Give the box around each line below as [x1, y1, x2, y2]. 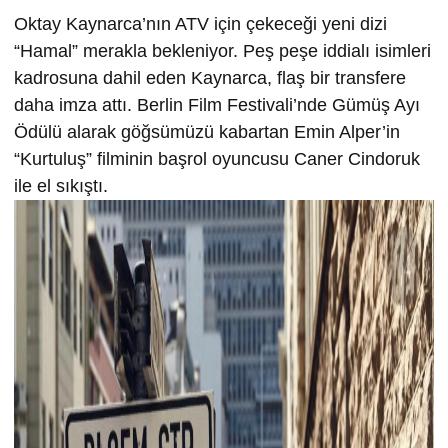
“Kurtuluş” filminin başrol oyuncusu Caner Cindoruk [14, 148, 420, 169]
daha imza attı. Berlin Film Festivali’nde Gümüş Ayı [14, 94, 420, 115]
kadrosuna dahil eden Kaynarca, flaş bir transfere [14, 67, 406, 88]
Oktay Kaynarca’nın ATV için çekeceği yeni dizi [14, 13, 387, 34]
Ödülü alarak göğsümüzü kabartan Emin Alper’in [14, 121, 400, 142]
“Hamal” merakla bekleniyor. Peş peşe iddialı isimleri [14, 40, 431, 61]
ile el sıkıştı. [14, 175, 108, 196]
